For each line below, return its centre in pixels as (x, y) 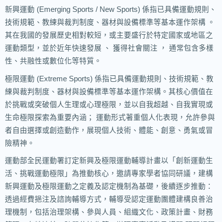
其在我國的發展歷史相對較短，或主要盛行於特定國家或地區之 (109, 35)
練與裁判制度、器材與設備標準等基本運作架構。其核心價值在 (109, 91)
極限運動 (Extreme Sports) (50, 79)
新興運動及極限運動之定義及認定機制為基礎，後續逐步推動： (109, 187)
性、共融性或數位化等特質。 (53, 61)
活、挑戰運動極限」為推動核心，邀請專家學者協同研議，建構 (109, 174)
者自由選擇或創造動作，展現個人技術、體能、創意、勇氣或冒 (109, 130)
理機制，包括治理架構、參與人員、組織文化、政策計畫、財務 (109, 212)
